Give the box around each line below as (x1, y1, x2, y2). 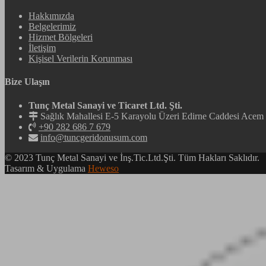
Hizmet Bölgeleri (28, 32, 93, 43)
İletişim (28, 43, 56, 53)
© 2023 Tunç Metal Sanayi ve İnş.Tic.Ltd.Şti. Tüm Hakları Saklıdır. (5, 152, 259, 163)
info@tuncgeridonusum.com (40, 132, 147, 142)
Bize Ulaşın (5, 77, 50, 87)
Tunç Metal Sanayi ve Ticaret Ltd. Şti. (28, 100, 182, 110)
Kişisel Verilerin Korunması (28, 53, 132, 64)
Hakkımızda (28, 11, 74, 21)
